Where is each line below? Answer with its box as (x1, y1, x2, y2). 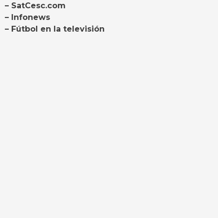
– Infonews (5, 13, 50, 22)
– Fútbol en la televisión (5, 24, 105, 34)
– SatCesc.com (5, 1, 66, 11)
